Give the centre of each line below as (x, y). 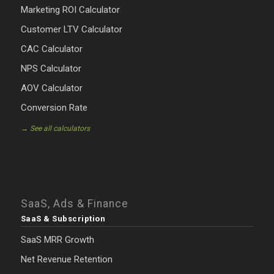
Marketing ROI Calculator (70, 10)
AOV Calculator (51, 88)
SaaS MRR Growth (57, 240)
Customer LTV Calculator (71, 30)
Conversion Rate (54, 108)
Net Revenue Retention (66, 260)
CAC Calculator (51, 49)
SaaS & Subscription (63, 219)
